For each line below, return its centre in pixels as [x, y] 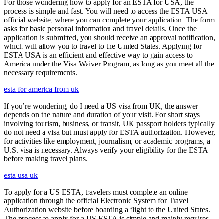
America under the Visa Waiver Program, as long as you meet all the [109, 64]
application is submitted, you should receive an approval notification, [109, 38]
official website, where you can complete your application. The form [109, 20]
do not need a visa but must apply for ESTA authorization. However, [109, 132]
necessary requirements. [41, 73]
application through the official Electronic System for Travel [96, 201]
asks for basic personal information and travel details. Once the [100, 29]
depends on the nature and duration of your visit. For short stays [102, 115]
